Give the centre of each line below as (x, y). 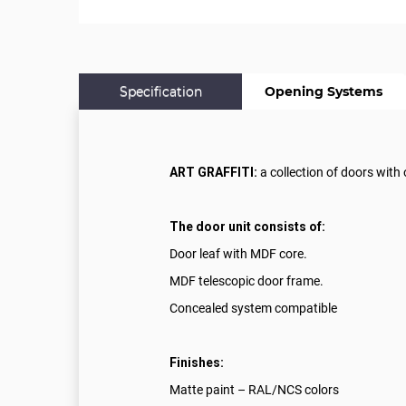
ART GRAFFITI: (213, 173)
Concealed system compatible (253, 309)
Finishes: (197, 363)
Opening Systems (324, 92)
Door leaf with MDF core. (238, 254)
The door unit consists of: (247, 227)
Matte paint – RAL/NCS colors (254, 390)
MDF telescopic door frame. (246, 281)
